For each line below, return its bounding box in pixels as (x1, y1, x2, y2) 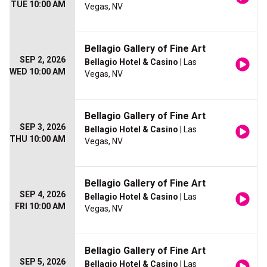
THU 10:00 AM (10, 134, 66, 144)
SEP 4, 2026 (20, 190, 66, 200)
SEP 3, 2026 (20, 122, 66, 132)
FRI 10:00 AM (15, 201, 66, 212)
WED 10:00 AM (10, 67, 66, 77)
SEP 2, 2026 (20, 55, 66, 65)
